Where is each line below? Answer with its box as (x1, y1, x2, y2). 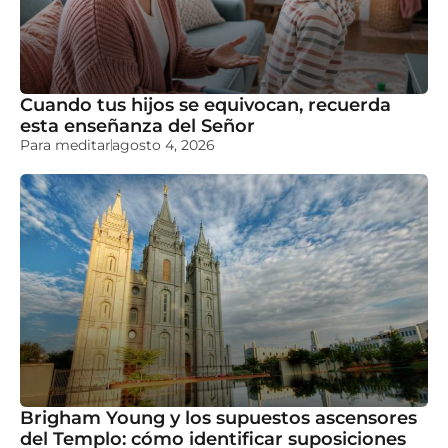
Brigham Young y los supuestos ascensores (20, 407, 417, 429)
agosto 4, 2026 (112, 136, 215, 155)
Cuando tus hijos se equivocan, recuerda (20, 94, 391, 116)
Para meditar (20, 136, 111, 155)
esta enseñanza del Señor (20, 115, 255, 137)
